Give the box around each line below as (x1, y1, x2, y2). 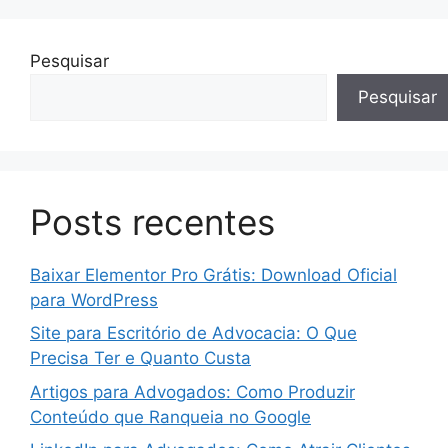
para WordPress (30, 289, 158, 310)
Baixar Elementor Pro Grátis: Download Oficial (30, 264, 397, 285)
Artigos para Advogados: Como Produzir (30, 381, 355, 402)
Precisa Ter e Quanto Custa (30, 348, 251, 369)
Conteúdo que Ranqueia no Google (30, 406, 311, 427)
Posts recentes (30, 200, 275, 243)
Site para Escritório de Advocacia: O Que (30, 323, 357, 344)
